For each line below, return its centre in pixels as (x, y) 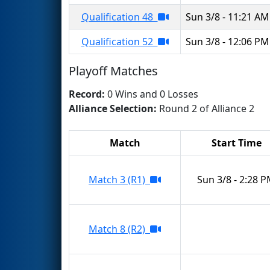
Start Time (236, 143)
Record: (88, 94)
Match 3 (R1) (119, 179)
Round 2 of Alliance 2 (207, 108)
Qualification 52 (119, 41)
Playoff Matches (113, 71)
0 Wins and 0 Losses (153, 94)
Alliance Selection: (114, 108)
